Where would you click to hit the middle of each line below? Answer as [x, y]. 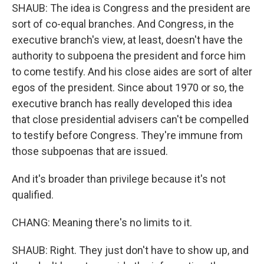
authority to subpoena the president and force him [129, 56]
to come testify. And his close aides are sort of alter [132, 72]
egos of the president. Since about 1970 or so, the [128, 88]
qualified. [33, 195]
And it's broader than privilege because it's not [119, 179]
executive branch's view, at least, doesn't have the [127, 40]
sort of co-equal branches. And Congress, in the [123, 24]
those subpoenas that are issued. [90, 151]
